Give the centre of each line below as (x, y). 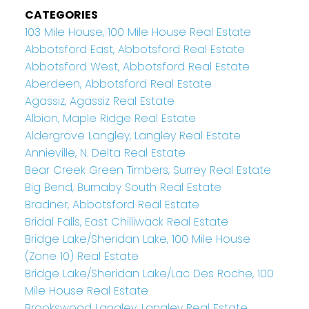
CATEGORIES (61, 14)
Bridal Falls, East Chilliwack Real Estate (126, 221)
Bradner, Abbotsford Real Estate (112, 204)
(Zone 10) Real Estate (81, 256)
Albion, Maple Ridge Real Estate (110, 118)
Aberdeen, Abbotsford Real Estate (118, 83)
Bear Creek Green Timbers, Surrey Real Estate (148, 170)
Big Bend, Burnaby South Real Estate (123, 187)
